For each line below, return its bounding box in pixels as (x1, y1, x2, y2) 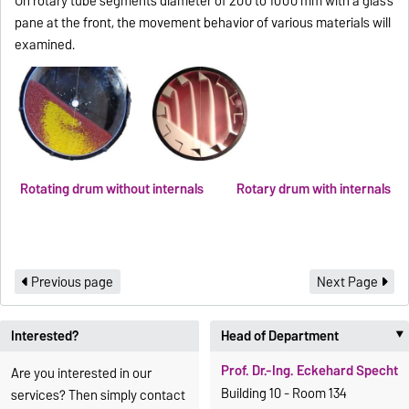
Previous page (28, 270, 114, 293)
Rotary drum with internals (236, 178, 394, 201)
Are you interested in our (11, 362, 152, 384)
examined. (15, 33, 76, 56)
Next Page (316, 270, 381, 293)
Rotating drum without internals (15, 178, 207, 201)
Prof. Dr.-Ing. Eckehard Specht (221, 360, 398, 383)
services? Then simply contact (11, 383, 185, 406)
